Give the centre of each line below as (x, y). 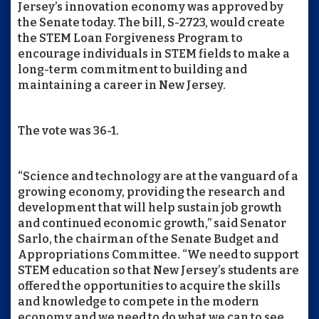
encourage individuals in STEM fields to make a (154, 54)
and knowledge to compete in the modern (138, 302)
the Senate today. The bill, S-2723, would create (151, 22)
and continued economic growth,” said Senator (152, 223)
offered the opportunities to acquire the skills (149, 286)
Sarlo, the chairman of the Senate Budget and (148, 239)
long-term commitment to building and (132, 69)
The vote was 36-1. (68, 131)
